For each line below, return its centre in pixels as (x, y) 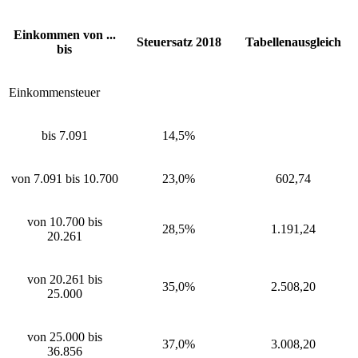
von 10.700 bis (64, 221)
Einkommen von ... (64, 34)
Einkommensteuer (54, 92)
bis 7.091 (64, 135)
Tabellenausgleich (293, 42)
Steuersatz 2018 (179, 42)
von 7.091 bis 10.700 (64, 178)
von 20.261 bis (64, 279)
